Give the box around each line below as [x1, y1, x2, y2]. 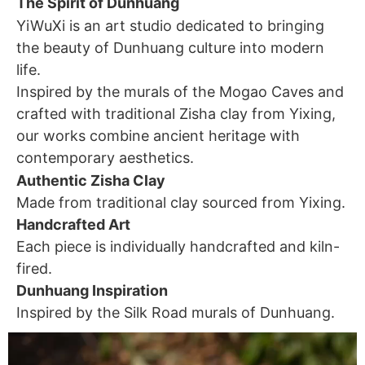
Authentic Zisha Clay [16, 172, 165, 189]
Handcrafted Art [16, 216, 130, 233]
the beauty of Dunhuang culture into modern [16, 39, 324, 56]
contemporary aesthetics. [16, 149, 194, 166]
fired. [16, 260, 52, 277]
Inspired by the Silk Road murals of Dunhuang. [16, 304, 335, 321]
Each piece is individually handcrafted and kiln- [16, 238, 340, 255]
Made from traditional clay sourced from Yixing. [16, 194, 345, 211]
